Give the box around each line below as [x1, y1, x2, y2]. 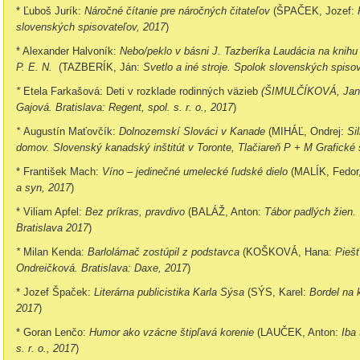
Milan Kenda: [23, 246, 88, 258]
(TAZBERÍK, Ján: [59, 61, 140, 73]
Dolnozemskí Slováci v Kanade [119, 125, 268, 137]
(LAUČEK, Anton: [257, 326, 338, 338]
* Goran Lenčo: [16, 326, 89, 338]
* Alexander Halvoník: [16, 45, 120, 57]
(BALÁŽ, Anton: [188, 206, 264, 218]
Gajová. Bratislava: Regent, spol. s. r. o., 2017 [16, 101, 233, 113]
